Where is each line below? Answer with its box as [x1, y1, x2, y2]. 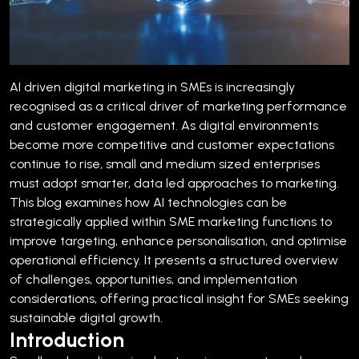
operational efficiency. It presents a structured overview [10, 252, 338, 268]
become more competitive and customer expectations [10, 136, 334, 152]
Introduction [10, 327, 124, 352]
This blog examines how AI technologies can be [10, 194, 287, 210]
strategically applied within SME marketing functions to [10, 213, 332, 229]
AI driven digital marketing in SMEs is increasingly [10, 79, 295, 95]
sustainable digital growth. [10, 309, 163, 325]
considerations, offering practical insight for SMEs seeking [10, 290, 349, 306]
